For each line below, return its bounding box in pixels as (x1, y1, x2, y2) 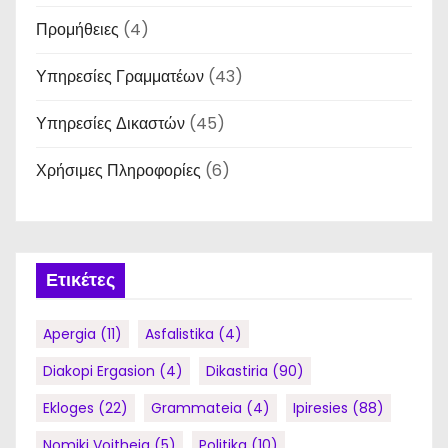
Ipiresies (293, 398, 348, 418)
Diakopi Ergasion (43, 361, 155, 381)
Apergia (43, 324, 96, 344)
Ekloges (43, 398, 94, 418)
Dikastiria (206, 361, 268, 381)
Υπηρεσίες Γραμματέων (36, 65, 204, 88)
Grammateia (151, 398, 242, 418)
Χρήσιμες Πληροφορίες (36, 159, 201, 182)
